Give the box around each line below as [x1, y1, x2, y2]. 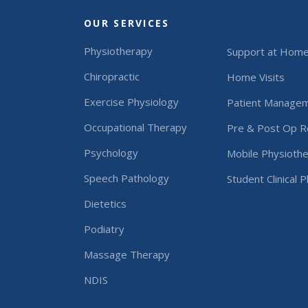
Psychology [84, 145, 138, 159]
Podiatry [84, 221, 124, 236]
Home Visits [226, 69, 285, 84]
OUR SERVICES [84, 16, 170, 30]
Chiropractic [84, 69, 140, 83]
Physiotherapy [84, 43, 153, 58]
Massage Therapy [84, 247, 170, 261]
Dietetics [84, 196, 126, 210]
